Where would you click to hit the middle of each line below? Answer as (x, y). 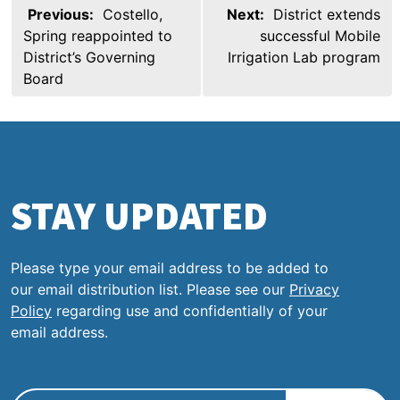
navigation (61, 32)
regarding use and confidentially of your (190, 310)
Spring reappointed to (98, 35)
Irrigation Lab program (304, 57)
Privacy (314, 289)
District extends (327, 14)
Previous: (61, 14)
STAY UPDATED (139, 215)
